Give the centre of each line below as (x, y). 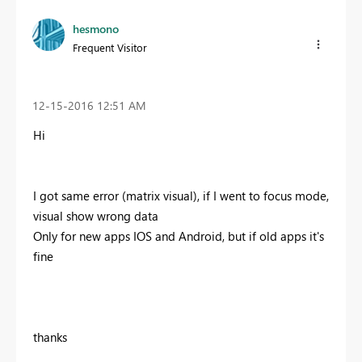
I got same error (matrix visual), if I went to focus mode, (181, 195)
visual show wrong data (96, 215)
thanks (50, 337)
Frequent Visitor (110, 48)
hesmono (96, 29)
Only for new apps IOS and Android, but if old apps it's (179, 236)
